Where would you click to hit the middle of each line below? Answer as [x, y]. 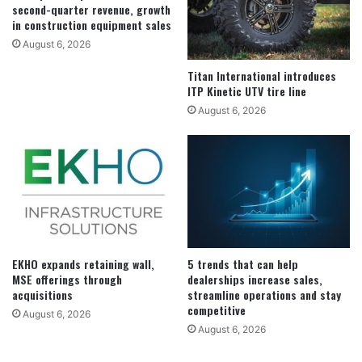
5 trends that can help [243, 264]
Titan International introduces [262, 75]
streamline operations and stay [264, 295]
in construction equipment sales [92, 24]
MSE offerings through [67, 280]
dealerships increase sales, [255, 280]
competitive [217, 310]
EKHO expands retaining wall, [83, 264]
